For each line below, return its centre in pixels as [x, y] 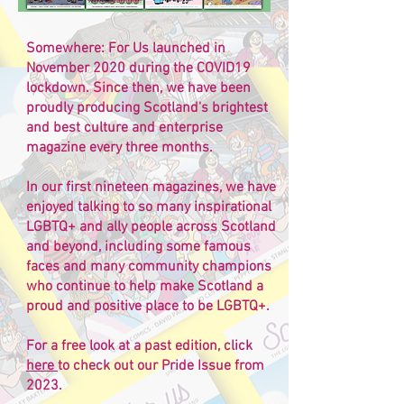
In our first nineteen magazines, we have [151, 188]
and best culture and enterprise [124, 128]
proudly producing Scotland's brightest [147, 108]
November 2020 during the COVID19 [138, 69]
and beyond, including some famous [138, 247]
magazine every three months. [121, 148]
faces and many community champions [149, 267]
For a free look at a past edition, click [139, 346]
